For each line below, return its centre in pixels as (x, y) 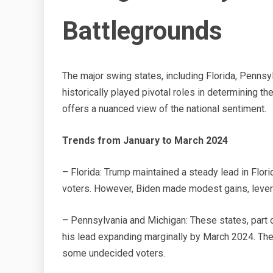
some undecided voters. (114, 253)
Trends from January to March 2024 (145, 140)
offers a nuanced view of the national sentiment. (164, 109)
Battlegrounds (142, 31)
